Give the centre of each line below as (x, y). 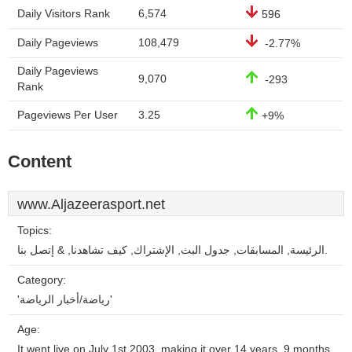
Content (40, 161)
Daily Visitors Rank (64, 14)
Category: (42, 280)
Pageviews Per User (68, 115)
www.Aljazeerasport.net (91, 204)
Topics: (35, 231)
